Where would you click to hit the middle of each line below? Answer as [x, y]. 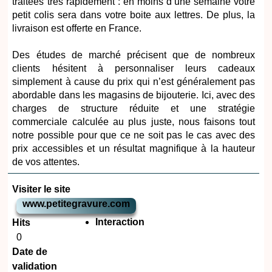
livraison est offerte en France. [77, 29]
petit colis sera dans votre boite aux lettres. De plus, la [134, 15]
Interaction [120, 222]
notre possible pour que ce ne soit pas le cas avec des [134, 135]
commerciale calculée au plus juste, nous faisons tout [134, 122]
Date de [30, 252]
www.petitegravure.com [76, 204]
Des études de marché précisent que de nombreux [134, 55]
